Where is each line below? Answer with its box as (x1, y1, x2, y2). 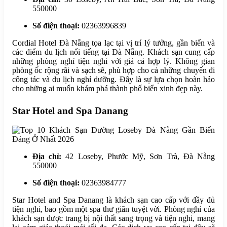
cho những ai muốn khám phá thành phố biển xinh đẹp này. (12, 84, 203, 93)
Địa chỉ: (32, 152, 62, 161)
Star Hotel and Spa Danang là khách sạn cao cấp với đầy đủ (12, 196, 215, 205)
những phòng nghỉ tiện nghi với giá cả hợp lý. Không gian (12, 56, 215, 65)
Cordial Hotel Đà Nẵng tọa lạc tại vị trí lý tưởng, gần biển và (12, 38, 215, 47)
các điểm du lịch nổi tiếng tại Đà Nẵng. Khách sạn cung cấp (12, 47, 215, 56)
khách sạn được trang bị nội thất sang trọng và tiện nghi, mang (12, 214, 215, 223)
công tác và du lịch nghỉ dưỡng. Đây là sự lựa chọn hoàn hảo (12, 74, 215, 84)
